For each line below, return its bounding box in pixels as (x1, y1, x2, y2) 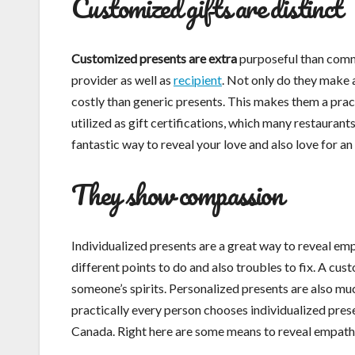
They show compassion (71, 172, 283, 217)
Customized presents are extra (71, 51, 237, 67)
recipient (174, 72, 222, 88)
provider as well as (71, 72, 174, 88)
